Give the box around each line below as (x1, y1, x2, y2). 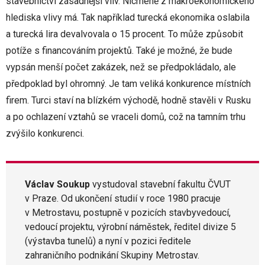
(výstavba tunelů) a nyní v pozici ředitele (25, 235, 191, 247)
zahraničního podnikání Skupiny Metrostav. (25, 250, 199, 261)
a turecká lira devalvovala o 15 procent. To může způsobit (6, 28, 243, 40)
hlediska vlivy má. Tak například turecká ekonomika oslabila (6, 12, 250, 23)
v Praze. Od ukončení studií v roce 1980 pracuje (25, 193, 221, 204)
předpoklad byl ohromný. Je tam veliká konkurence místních (6, 78, 251, 89)
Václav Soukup (25, 179, 90, 190)
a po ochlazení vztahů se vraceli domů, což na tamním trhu (6, 111, 245, 122)
